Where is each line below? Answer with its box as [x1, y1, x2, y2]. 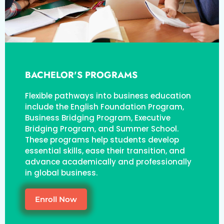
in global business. [25, 167, 97, 178]
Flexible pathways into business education [25, 90, 191, 101]
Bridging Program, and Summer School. [25, 123, 178, 134]
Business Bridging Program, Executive [25, 112, 170, 123]
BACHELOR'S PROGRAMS [25, 68, 137, 82]
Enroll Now [35, 194, 77, 204]
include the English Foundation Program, [25, 101, 184, 112]
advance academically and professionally [25, 156, 191, 167]
